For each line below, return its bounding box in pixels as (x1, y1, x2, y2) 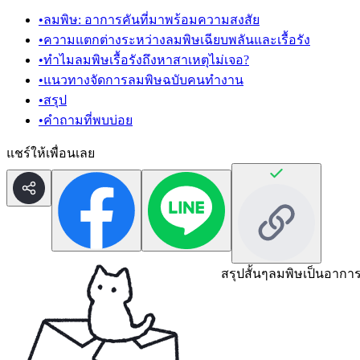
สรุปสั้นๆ (221, 267, 268, 281)
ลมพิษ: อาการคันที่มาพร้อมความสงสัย (43, 13, 260, 27)
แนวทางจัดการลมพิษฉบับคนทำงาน (43, 73, 243, 88)
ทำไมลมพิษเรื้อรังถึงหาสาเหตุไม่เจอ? (43, 53, 249, 67)
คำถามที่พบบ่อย (43, 113, 133, 128)
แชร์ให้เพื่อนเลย (6, 146, 95, 161)
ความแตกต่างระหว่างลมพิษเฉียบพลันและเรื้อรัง (43, 33, 310, 47)
